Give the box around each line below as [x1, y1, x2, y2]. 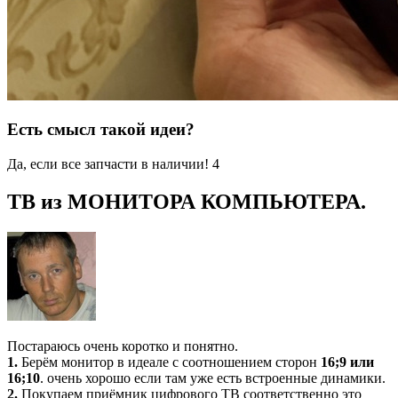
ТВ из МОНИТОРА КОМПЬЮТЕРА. [7, 189, 366, 213]
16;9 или [321, 354, 374, 370]
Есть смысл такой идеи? [7, 120, 195, 139]
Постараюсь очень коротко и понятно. [7, 338, 238, 354]
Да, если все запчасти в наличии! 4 [7, 156, 219, 172]
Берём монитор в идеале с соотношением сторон [18, 354, 321, 370]
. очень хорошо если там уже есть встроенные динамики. [40, 370, 386, 386]
